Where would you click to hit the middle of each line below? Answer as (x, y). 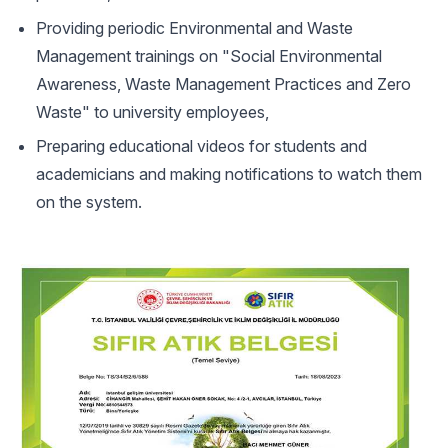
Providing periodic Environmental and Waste (194, 27)
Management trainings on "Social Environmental (209, 55)
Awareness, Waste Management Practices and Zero (223, 83)
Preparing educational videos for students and (201, 145)
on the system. (89, 201)
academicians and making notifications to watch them (229, 173)
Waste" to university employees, (152, 111)
